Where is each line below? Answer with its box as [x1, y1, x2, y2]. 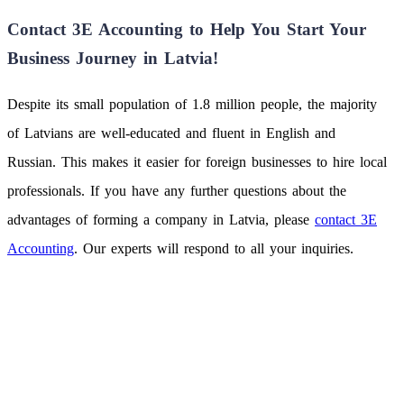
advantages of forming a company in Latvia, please [7, 211, 315, 227]
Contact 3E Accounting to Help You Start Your [7, 20, 366, 40]
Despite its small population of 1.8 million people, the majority [7, 96, 377, 112]
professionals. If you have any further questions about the [7, 182, 346, 198]
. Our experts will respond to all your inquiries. [74, 240, 353, 256]
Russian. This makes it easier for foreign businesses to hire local [7, 153, 387, 170]
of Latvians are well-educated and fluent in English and [7, 124, 335, 141]
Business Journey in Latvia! [7, 49, 218, 69]
